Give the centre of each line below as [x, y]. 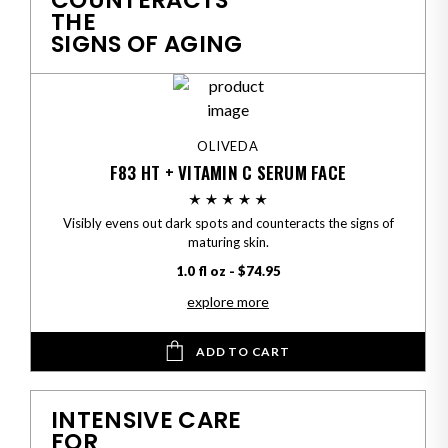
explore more [228, 302]
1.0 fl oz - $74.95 [228, 271]
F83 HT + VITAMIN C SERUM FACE [228, 173]
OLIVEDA [228, 146]
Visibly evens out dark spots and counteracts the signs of [228, 223]
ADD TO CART [243, 352]
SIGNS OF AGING [147, 44]
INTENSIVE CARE [146, 419]
